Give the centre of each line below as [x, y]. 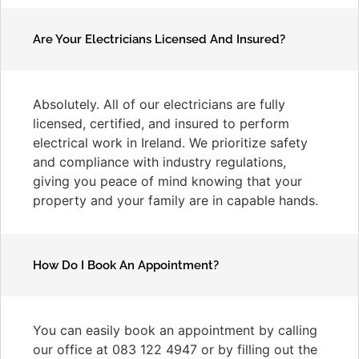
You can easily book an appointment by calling [175, 330]
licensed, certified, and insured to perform [161, 123]
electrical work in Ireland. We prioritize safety [170, 142]
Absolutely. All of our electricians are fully [159, 104]
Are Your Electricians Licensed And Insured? [159, 39]
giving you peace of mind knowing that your [167, 181]
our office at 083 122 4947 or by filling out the [175, 349]
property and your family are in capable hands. [175, 200]
